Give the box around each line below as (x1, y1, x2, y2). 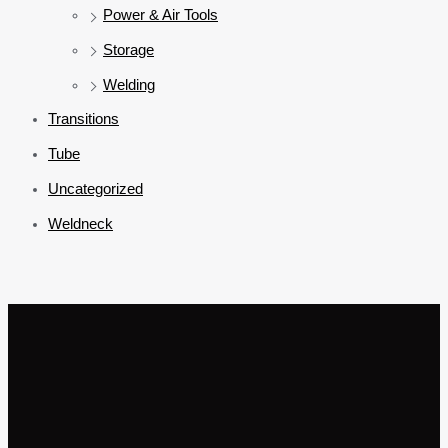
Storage (103, 40, 154, 58)
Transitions (48, 110, 119, 128)
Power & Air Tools (103, 6, 218, 24)
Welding (103, 75, 155, 93)
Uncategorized (48, 179, 143, 197)
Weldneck (48, 214, 113, 232)
